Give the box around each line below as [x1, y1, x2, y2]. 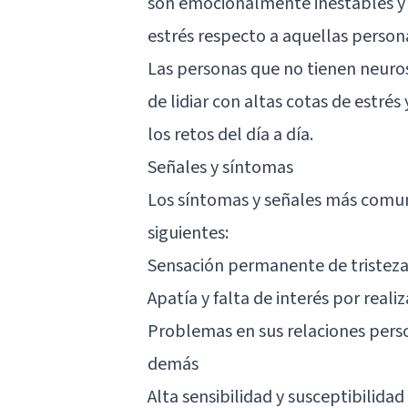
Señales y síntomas [148, 154, 293, 180]
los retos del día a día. [148, 121, 313, 148]
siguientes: [148, 219, 229, 246]
